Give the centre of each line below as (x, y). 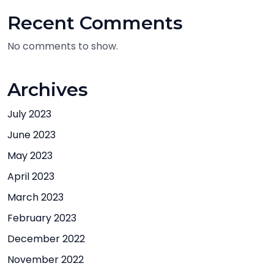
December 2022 (46, 239)
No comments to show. (63, 46)
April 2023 (31, 176)
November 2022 (46, 260)
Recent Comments (95, 23)
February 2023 (42, 218)
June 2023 (31, 135)
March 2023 (35, 197)
